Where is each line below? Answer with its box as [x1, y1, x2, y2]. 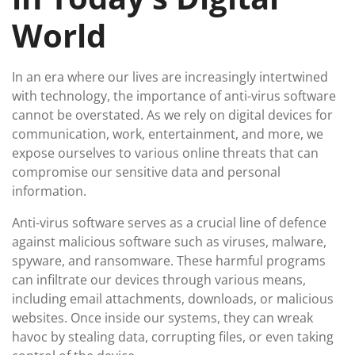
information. [12, 182, 86, 200]
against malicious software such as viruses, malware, [12, 233, 326, 250]
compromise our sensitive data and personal [12, 163, 281, 181]
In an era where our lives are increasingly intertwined [12, 68, 328, 86]
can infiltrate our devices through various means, [12, 271, 306, 288]
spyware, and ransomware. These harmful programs [12, 252, 326, 269]
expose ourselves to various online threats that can [12, 144, 319, 162]
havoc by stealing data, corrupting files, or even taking [12, 328, 334, 345]
